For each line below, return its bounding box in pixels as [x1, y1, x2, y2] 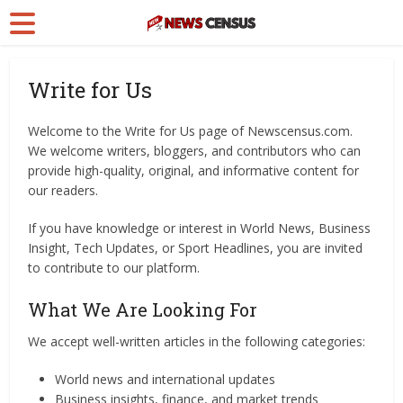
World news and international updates [55, 371, 276, 388]
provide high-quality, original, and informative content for [28, 162, 360, 179]
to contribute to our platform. [28, 259, 201, 276]
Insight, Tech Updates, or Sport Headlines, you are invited [28, 239, 363, 256]
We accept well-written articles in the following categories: [28, 333, 366, 350]
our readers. [28, 182, 99, 199]
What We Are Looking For [28, 298, 258, 321]
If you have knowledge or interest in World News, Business [28, 219, 372, 237]
